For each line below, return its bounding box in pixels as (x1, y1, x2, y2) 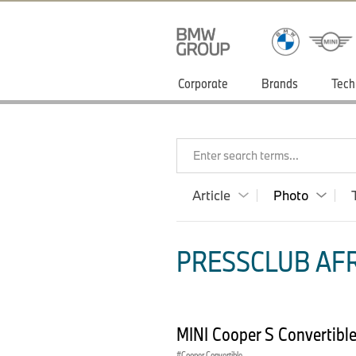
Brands (261, 75, 298, 91)
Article (192, 187, 230, 203)
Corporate (178, 75, 228, 91)
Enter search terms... (193, 148, 299, 163)
